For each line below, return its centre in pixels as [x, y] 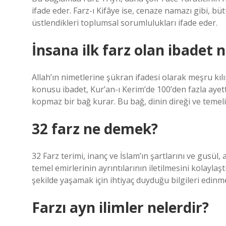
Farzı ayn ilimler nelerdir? [120, 207]
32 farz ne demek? [95, 129]
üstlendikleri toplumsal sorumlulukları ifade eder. [125, 23]
